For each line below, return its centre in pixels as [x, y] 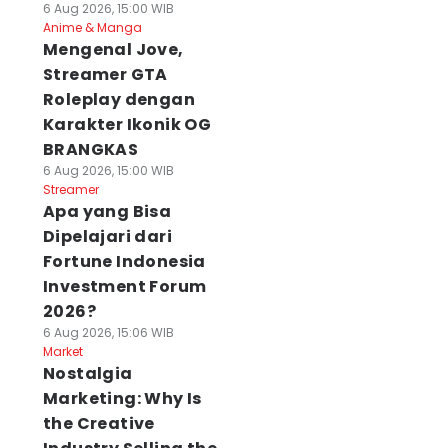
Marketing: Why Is [122, 398]
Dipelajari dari [107, 236]
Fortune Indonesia [124, 261]
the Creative [98, 423]
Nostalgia [87, 373]
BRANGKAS [90, 149]
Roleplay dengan [118, 99]
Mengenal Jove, [113, 49]
